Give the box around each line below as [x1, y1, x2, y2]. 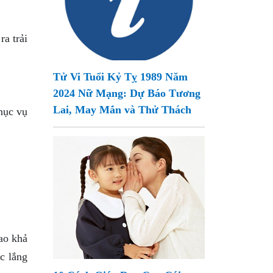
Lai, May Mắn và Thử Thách [53, 104, 192, 116]
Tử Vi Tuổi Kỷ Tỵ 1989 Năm [53, 71, 188, 83]
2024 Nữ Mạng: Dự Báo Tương [53, 87, 201, 99]
